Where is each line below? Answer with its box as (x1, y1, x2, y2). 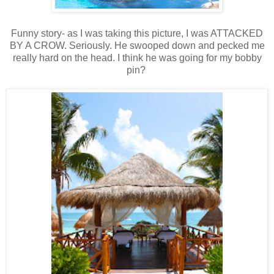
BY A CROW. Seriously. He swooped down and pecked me (9, 40, 265, 51)
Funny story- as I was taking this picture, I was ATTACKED (11, 28, 263, 39)
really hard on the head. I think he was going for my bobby (12, 52, 262, 63)
